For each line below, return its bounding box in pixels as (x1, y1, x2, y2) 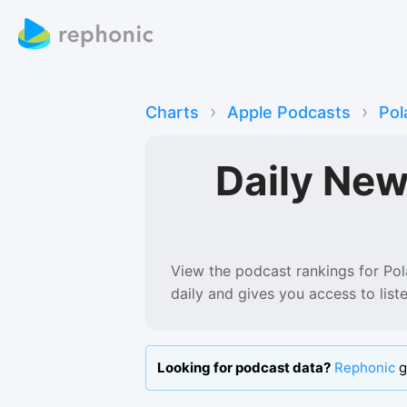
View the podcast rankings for (171, 261, 379, 280)
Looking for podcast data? (157, 359, 331, 377)
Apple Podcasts (227, 102, 351, 122)
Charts (145, 102, 199, 122)
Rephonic (334, 359, 395, 377)
